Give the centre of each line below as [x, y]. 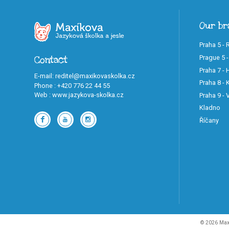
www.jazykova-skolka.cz [88, 95]
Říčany [209, 120]
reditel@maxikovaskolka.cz [95, 76]
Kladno [210, 108]
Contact [51, 60]
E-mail [43, 76]
